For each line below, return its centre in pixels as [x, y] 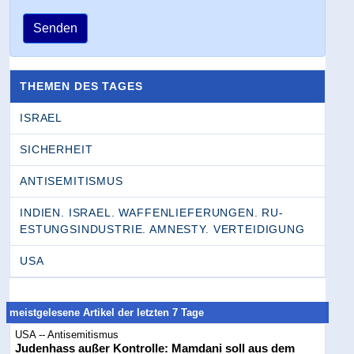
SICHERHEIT [56, 150]
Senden [55, 28]
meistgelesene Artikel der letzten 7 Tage [107, 313]
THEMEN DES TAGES [81, 87]
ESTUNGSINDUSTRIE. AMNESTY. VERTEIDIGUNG [162, 230]
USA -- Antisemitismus [67, 335]
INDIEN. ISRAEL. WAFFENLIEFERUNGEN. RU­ [152, 213]
